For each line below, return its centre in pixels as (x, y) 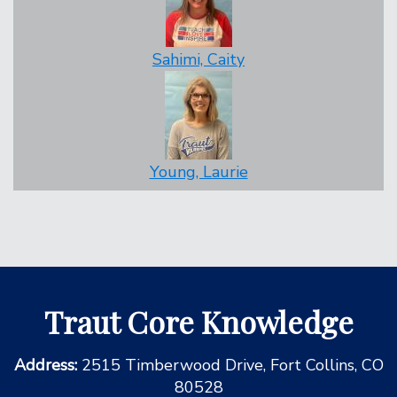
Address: (47, 365)
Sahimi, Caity (198, 59)
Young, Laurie (198, 172)
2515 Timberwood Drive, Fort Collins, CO (232, 365)
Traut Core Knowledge (198, 322)
